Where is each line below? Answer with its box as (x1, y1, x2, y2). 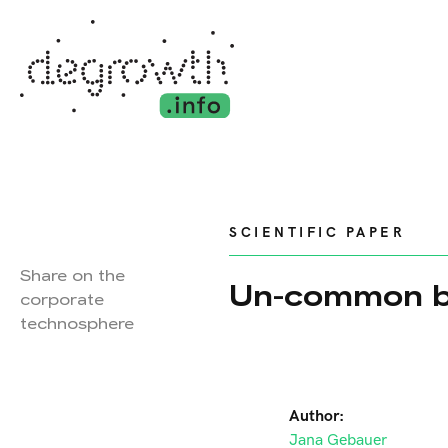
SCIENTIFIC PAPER (229, 224, 405, 241)
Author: (289, 407, 344, 426)
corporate (20, 289, 104, 310)
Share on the (20, 265, 125, 286)
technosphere (20, 313, 134, 334)
